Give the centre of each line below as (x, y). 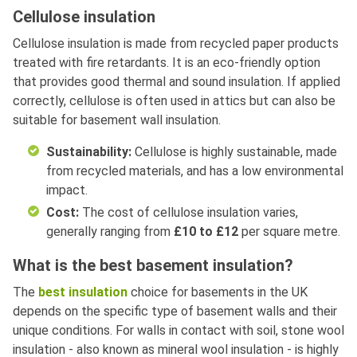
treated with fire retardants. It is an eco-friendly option (167, 63)
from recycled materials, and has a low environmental (195, 171)
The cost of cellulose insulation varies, (190, 213)
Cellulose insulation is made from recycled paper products (176, 44)
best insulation (83, 292)
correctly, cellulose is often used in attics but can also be (174, 101)
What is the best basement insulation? (153, 266)
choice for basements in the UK (218, 292)
